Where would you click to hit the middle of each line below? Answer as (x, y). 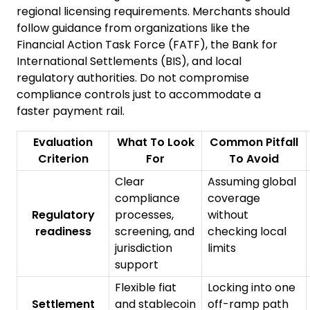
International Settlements (87, 62)
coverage (234, 199)
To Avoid (254, 159)
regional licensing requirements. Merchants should (153, 12)
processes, (144, 215)
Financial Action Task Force (91, 45)
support (137, 265)
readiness (63, 232)
